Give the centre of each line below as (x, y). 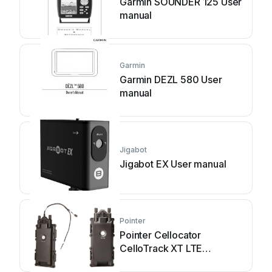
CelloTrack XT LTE (161, 248)
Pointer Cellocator (161, 235)
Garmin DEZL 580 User (171, 80)
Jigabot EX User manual (173, 164)
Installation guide (158, 262)
